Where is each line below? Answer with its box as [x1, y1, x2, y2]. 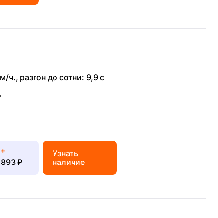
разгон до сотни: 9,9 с [20, 73, 104, 82]
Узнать [53, 148, 78, 158]
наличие [53, 157, 85, 167]
